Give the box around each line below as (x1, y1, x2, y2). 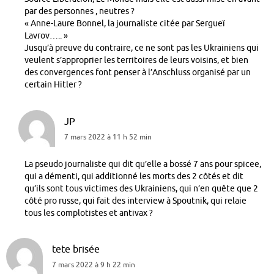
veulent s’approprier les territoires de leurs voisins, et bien (24, 55, 248, 66)
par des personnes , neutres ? (24, 6, 135, 17)
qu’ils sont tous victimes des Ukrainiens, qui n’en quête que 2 (24, 183, 258, 194)
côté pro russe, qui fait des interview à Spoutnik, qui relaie (24, 195, 246, 206)
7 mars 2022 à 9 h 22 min (52, 259, 135, 270)
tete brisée (52, 242, 100, 256)
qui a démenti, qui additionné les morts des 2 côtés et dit (24, 171, 243, 182)
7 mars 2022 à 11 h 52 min (64, 131, 152, 142)
